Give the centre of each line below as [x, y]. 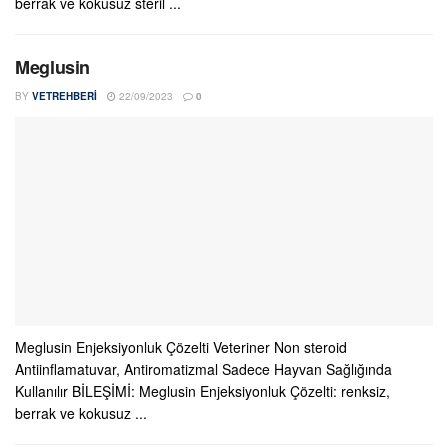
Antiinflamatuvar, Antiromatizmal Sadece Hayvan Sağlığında [203, 369]
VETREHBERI [64, 96]
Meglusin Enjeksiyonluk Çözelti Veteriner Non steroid [181, 347]
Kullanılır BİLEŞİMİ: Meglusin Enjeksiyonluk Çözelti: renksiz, [202, 391]
